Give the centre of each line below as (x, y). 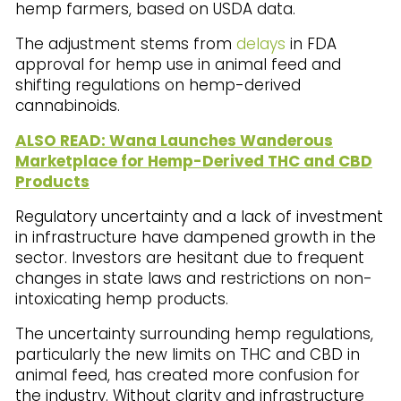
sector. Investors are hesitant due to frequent (190, 257)
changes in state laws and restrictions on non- (194, 278)
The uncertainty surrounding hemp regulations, (194, 333)
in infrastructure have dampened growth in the (196, 237)
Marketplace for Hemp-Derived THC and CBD (194, 161)
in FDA (311, 43)
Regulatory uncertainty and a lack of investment (199, 216)
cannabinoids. (68, 105)
